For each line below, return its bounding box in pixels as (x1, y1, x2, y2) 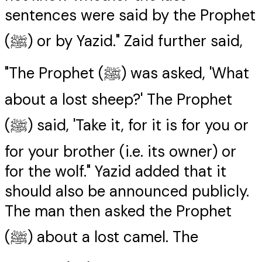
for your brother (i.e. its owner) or (5, 142, 236, 162)
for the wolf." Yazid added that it (5, 161, 226, 182)
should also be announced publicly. (5, 181, 249, 202)
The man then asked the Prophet (5, 201, 232, 222)
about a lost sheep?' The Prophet (5, 89, 232, 110)
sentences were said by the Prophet (5, 5, 256, 26)
